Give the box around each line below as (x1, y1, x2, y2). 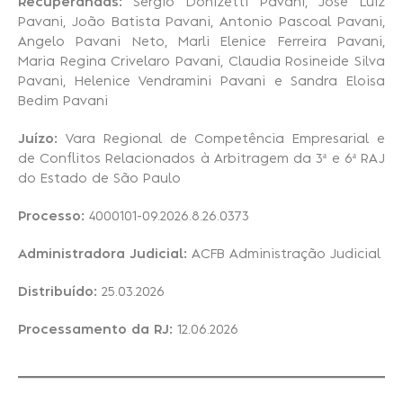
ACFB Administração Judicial (187, 248, 381, 262)
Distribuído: (18, 286, 97, 300)
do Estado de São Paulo (18, 173, 181, 186)
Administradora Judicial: (18, 248, 187, 262)
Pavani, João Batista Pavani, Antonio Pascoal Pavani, (18, 16, 385, 30)
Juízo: (18, 133, 58, 147)
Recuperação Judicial (224, 45, 383, 60)
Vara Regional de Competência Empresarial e (58, 133, 385, 147)
